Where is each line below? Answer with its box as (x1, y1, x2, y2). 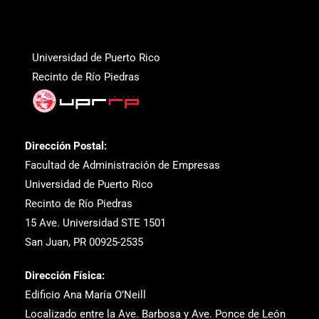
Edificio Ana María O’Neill (25, 288, 146, 301)
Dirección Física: (25, 269, 105, 282)
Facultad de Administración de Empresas (25, 159, 220, 172)
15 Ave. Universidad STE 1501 (25, 216, 166, 229)
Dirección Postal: (25, 140, 107, 152)
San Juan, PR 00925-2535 (25, 236, 143, 249)
